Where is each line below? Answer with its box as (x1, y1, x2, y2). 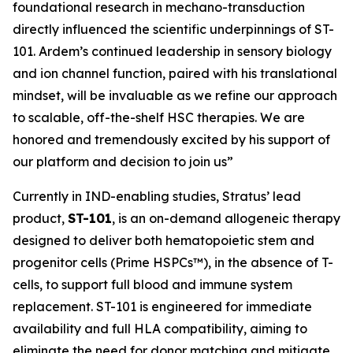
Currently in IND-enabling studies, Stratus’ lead (13, 188, 301, 204)
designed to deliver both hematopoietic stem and (13, 232, 314, 248)
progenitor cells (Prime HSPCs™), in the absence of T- (13, 255, 333, 270)
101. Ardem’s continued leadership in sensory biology (13, 43, 332, 59)
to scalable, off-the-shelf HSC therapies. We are (13, 110, 305, 125)
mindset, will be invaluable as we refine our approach (13, 87, 337, 103)
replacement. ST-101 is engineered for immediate (13, 299, 312, 314)
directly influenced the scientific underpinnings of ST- (13, 21, 334, 37)
